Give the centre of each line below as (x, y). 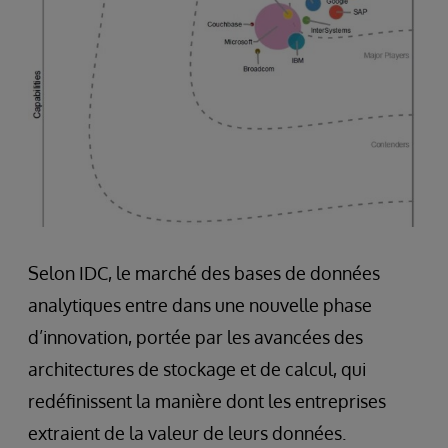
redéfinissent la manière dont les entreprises (207, 400)
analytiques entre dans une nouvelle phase (200, 304)
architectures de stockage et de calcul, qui (197, 368)
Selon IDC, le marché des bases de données (204, 272)
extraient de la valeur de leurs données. (187, 432)
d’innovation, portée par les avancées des (195, 336)
